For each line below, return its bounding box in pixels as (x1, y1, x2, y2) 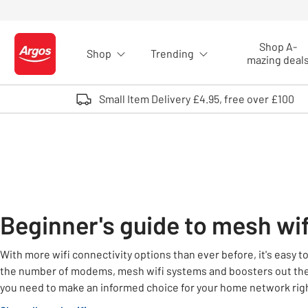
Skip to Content (18, 22, 93, 36)
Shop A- (258, 40, 297, 53)
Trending (151, 46, 194, 60)
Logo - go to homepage (10, 53, 122, 66)
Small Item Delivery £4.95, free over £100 (98, 92, 294, 105)
